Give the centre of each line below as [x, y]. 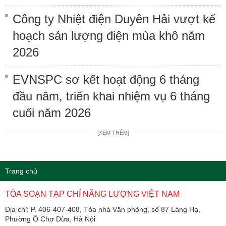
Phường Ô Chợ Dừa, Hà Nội [50, 219]
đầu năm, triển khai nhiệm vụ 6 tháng [111, 96]
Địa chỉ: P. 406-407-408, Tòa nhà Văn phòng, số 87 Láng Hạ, [103, 210]
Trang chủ [21, 171]
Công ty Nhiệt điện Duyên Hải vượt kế [114, 19]
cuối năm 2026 [52, 113]
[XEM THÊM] [113, 133]
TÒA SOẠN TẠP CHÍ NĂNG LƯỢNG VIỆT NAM [92, 194]
